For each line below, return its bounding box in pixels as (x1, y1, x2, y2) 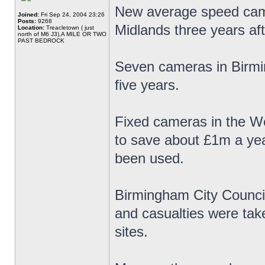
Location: (18, 24, 44, 31)
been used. (115, 150, 184, 166)
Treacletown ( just (44, 24, 94, 31)
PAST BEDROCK (18, 37, 64, 44)
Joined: (18, 11, 39, 18)
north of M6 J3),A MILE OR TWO (18, 31, 106, 37)
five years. (115, 77, 179, 93)
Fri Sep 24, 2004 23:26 (39, 11, 105, 18)
